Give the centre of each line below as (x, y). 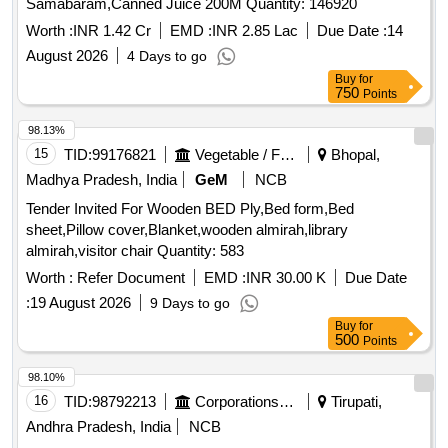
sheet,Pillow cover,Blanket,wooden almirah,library (187, 230)
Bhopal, (353, 155)
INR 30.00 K (286, 278)
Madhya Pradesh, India (101, 180)
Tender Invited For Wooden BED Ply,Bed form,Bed (190, 209)
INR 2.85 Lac (255, 31)
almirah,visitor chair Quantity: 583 (200, 251)
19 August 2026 (80, 303)
